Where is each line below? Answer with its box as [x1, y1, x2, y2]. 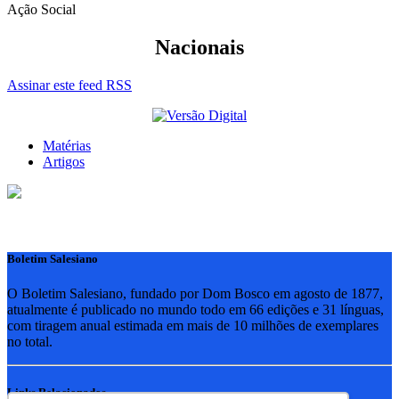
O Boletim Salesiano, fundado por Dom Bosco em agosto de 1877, [7, 286, 383, 301]
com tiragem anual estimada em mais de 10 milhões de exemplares [7, 318, 379, 333]
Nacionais [155, 35, 244, 59]
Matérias [43, 137, 91, 153]
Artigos [43, 153, 85, 169]
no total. [7, 334, 53, 349]
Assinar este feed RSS [7, 77, 132, 93]
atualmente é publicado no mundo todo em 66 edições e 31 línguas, [7, 302, 384, 317]
